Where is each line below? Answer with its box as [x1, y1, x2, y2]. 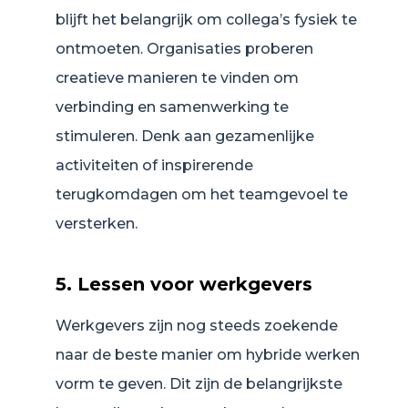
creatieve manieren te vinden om [56, 69, 299, 87]
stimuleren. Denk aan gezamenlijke [56, 127, 314, 146]
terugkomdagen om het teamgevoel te [56, 186, 348, 204]
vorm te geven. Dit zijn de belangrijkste [56, 375, 342, 393]
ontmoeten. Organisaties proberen [56, 40, 313, 58]
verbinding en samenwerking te [56, 98, 289, 117]
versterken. [56, 215, 138, 233]
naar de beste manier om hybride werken [56, 346, 360, 364]
